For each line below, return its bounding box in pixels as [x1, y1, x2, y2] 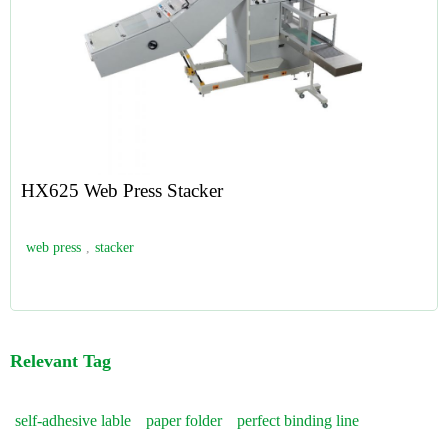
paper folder [146, 412, 222, 429]
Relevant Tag [10, 351, 111, 371]
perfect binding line [237, 412, 359, 429]
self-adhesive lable [15, 412, 131, 429]
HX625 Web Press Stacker [21, 180, 223, 201]
